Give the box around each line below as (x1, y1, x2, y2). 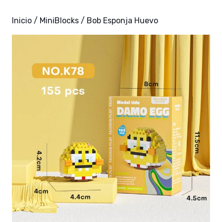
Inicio (12, 16, 32, 25)
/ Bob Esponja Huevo (79, 16, 158, 25)
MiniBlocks (40, 16, 79, 25)
